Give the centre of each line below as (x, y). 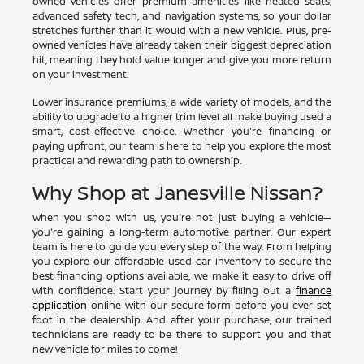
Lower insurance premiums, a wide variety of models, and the (182, 102)
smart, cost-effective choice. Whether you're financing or (182, 132)
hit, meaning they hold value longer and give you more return (182, 60)
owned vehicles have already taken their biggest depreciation (182, 45)
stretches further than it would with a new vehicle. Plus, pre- (182, 31)
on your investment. (80, 75)
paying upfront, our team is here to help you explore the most (182, 146)
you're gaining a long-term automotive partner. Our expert (182, 232)
